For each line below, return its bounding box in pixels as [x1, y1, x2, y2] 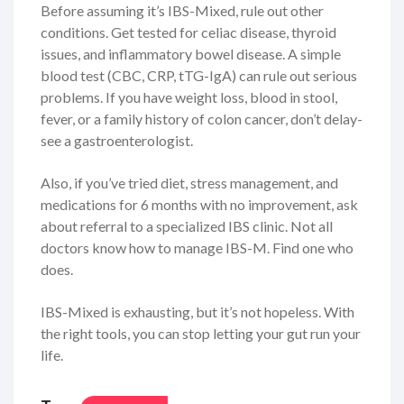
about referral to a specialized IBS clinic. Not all [41, 216, 333, 234]
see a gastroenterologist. [41, 131, 193, 149]
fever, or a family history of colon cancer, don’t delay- [41, 109, 363, 127]
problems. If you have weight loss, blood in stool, [41, 87, 337, 106]
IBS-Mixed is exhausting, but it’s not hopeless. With [41, 302, 354, 320]
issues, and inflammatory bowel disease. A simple [41, 44, 341, 62]
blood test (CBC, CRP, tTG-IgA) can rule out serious [41, 66, 357, 84]
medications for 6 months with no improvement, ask [41, 195, 358, 213]
